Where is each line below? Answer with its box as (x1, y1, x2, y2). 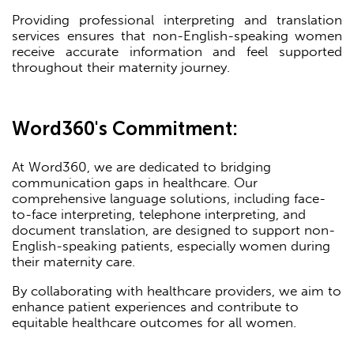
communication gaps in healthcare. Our (12, 174, 258, 190)
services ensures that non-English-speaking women (12, 27, 342, 43)
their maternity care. (12, 253, 135, 269)
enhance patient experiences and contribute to (12, 298, 299, 314)
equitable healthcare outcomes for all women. (12, 314, 296, 330)
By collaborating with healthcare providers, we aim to (12, 282, 341, 299)
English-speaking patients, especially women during (12, 237, 330, 254)
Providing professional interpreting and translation (12, 11, 342, 28)
